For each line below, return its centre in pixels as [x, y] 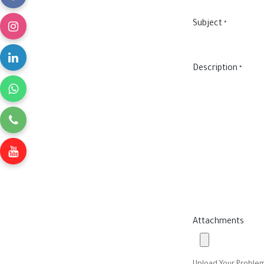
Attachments [218, 222]
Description [215, 69]
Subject [207, 24]
